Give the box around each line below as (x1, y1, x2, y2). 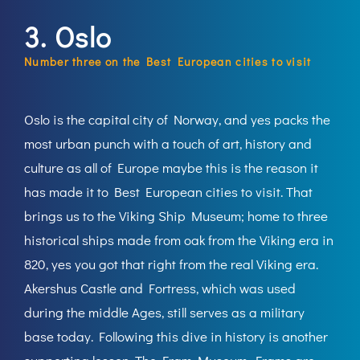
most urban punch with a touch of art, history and (24, 133, 312, 153)
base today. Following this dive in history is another (24, 326, 328, 346)
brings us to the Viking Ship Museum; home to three (24, 206, 328, 225)
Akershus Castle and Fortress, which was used (24, 278, 296, 297)
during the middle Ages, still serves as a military (24, 302, 305, 321)
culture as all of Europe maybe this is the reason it (24, 157, 318, 177)
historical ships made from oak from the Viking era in (24, 230, 333, 249)
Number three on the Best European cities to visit (24, 53, 312, 69)
